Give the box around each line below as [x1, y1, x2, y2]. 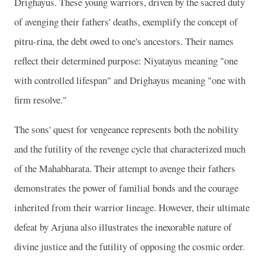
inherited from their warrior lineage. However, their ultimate [14, 201, 250, 215]
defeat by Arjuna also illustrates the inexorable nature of [14, 220, 232, 234]
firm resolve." [14, 93, 67, 107]
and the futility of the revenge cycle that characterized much [14, 142, 245, 156]
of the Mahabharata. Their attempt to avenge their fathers [14, 161, 235, 176]
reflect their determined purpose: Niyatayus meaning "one [14, 54, 238, 68]
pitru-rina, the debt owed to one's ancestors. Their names [14, 34, 234, 49]
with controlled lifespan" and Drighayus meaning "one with [14, 73, 245, 88]
